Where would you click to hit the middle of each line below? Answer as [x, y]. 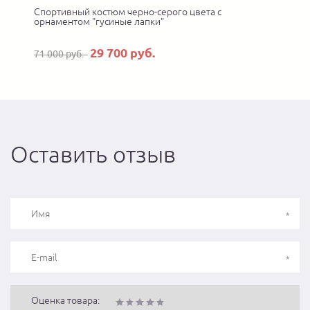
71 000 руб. [61, 54]
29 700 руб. [122, 53]
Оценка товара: [65, 300]
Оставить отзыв [93, 154]
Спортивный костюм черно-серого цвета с [128, 12]
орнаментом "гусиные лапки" [99, 21]
